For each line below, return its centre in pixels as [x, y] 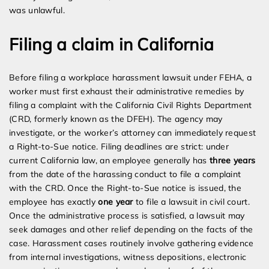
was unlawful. [37, 11]
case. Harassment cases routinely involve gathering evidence [131, 243]
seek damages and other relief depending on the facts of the [131, 230]
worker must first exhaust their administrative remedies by [127, 92]
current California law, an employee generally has [109, 161]
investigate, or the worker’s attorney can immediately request [133, 133]
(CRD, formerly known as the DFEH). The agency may [116, 119]
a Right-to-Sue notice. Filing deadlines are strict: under [119, 147]
